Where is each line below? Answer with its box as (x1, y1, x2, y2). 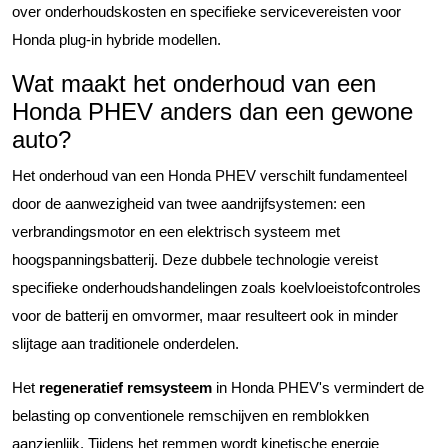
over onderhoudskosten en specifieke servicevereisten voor (12, 2, 401, 20)
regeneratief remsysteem (39, 378, 212, 396)
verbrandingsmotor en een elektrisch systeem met (12, 222, 340, 240)
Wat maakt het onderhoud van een (12, 69, 376, 97)
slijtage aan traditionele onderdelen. (12, 334, 239, 352)
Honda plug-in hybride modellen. (12, 30, 221, 48)
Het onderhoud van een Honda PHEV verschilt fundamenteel (12, 166, 407, 184)
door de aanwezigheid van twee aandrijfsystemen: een (12, 194, 365, 212)
